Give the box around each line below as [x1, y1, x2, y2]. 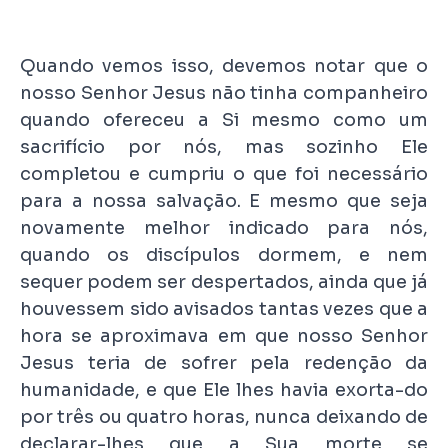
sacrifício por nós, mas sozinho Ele [20, 136, 428, 159]
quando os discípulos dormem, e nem [20, 244, 428, 267]
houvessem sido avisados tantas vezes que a [20, 298, 428, 321]
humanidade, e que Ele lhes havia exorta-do [20, 379, 428, 402]
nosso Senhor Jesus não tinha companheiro [20, 82, 428, 105]
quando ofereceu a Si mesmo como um [20, 109, 428, 132]
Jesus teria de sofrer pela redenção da [20, 352, 428, 375]
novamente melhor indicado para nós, [20, 217, 428, 240]
